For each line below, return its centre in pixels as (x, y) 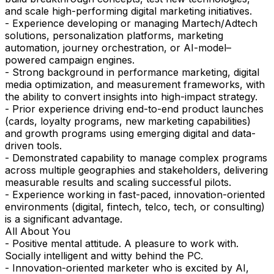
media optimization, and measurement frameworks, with (135, 85)
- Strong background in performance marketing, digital (132, 72)
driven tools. (33, 146)
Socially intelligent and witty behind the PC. (104, 256)
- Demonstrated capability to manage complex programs (136, 158)
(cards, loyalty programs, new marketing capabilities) (128, 121)
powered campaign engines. (70, 60)
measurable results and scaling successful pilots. (118, 183)
